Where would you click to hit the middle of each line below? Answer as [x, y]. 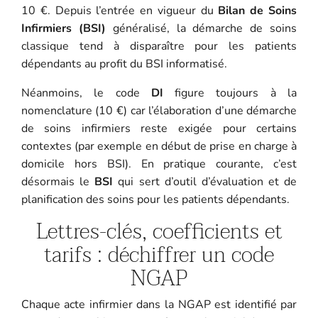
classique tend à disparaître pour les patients [159, 46]
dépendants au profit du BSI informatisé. [124, 64]
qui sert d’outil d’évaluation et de [205, 181]
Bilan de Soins [258, 10]
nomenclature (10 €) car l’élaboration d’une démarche [159, 110]
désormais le [58, 181]
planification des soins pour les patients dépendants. [155, 199]
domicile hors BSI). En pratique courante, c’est [159, 164]
